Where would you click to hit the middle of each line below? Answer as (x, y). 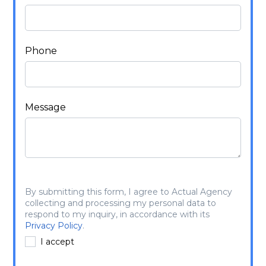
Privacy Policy (54, 225)
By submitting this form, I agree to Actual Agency (129, 191)
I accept (58, 241)
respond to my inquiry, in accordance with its (118, 214)
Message (46, 107)
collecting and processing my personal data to (121, 203)
